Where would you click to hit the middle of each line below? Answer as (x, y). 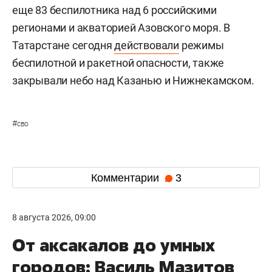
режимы (202, 45)
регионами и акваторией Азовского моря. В (121, 28)
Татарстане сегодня (63, 45)
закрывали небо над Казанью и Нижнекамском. (133, 80)
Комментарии (126, 178)
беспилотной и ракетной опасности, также (118, 63)
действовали (147, 45)
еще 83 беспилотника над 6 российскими (114, 10)
